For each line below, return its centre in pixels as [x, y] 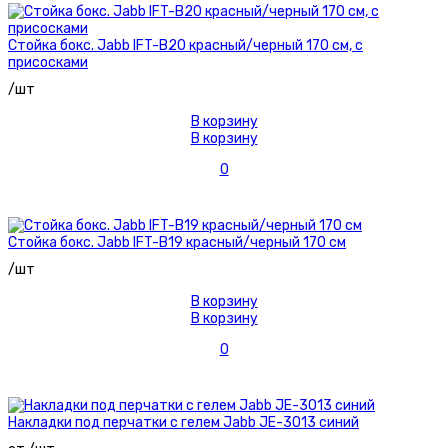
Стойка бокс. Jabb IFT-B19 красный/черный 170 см [177, 243]
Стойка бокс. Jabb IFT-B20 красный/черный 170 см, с [185, 46]
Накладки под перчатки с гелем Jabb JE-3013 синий [183, 423]
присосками [48, 63]
